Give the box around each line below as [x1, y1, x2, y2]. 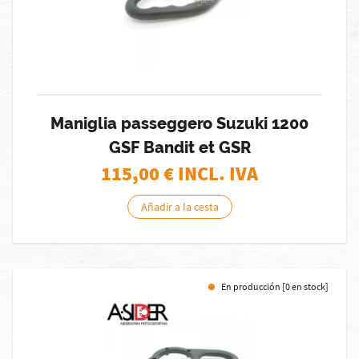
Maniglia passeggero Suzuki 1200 [50, 114, 309, 133]
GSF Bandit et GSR [108, 138, 251, 157]
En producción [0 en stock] [221, 280, 329, 292]
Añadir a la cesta [140, 200, 219, 214]
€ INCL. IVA [163, 161, 258, 186]
